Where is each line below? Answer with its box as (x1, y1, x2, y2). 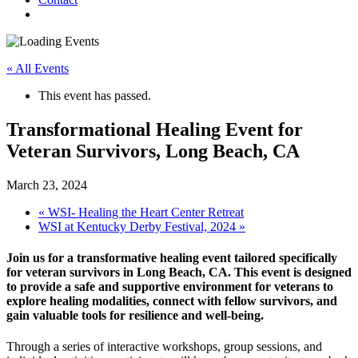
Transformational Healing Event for (6, 118, 303, 140)
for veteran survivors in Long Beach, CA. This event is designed (6, 265, 352, 280)
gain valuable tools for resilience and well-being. (6, 308, 264, 323)
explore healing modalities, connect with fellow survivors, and (6, 294, 337, 308)
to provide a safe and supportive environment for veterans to (6, 280, 333, 294)
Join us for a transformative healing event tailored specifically (6, 251, 337, 265)
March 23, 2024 (6, 177, 87, 192)
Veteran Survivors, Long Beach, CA (6, 140, 300, 161)
